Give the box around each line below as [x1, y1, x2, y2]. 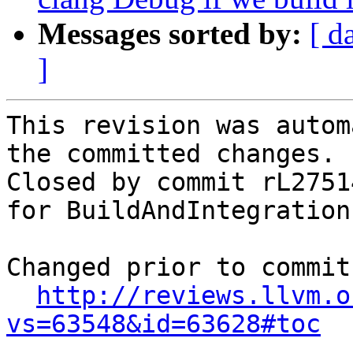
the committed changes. [6, 139, 336, 169]
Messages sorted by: [38, 17, 302, 51]
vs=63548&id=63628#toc [6, 310, 321, 339]
